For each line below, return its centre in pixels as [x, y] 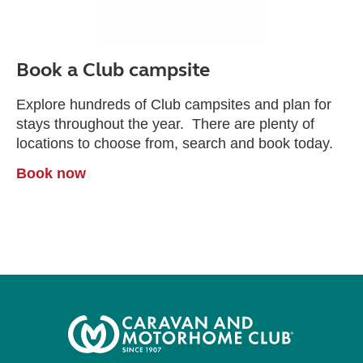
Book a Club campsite [113, 70]
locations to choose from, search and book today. [175, 143]
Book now [51, 173]
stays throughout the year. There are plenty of [165, 124]
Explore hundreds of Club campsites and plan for [174, 105]
